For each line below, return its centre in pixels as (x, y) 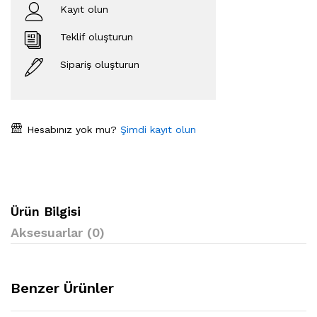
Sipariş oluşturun (100, 64)
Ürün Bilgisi (46, 211)
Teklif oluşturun (97, 36)
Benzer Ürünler (62, 288)
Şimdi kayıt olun (156, 129)
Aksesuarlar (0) (58, 232)
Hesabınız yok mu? (70, 129)
